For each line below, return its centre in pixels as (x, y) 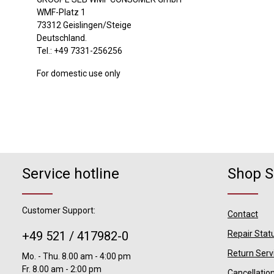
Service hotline (71, 173)
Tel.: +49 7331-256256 (80, 51)
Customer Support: (59, 210)
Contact (243, 214)
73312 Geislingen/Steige (84, 25)
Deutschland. (62, 38)
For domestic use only (79, 73)
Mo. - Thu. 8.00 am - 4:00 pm (76, 256)
